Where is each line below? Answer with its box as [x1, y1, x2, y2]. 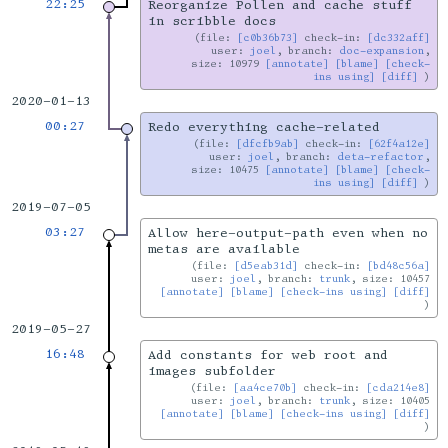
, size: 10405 [350, 394, 431, 408]
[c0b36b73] [237, 31, 299, 45]
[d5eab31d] [234, 259, 299, 273]
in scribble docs [147, 13, 276, 30]
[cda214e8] [366, 381, 431, 395]
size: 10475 [191, 163, 266, 177]
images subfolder [147, 363, 276, 380]
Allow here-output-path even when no [147, 225, 428, 242]
